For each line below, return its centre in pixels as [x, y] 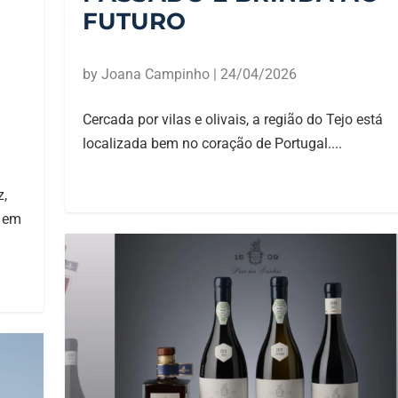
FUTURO [134, 22]
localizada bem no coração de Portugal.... [212, 144]
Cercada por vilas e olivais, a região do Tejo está [232, 120]
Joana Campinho [155, 75]
